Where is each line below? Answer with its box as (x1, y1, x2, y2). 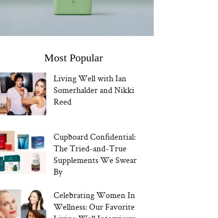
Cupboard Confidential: (54, 130, 136, 142)
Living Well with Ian (54, 72, 127, 84)
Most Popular (44, 51, 103, 64)
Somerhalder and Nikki (54, 84, 135, 95)
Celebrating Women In (54, 189, 136, 201)
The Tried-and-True (54, 142, 127, 154)
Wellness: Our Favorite (54, 201, 135, 213)
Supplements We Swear (54, 154, 137, 165)
